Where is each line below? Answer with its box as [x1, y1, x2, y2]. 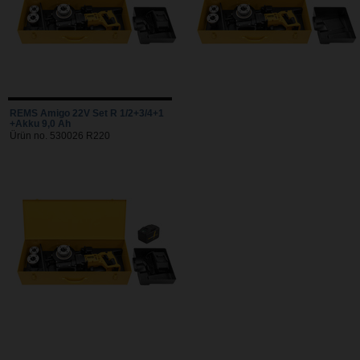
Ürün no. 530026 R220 [10, 130, 110, 141]
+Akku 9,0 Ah [10, 118, 71, 129]
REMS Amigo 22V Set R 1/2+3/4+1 [10, 108, 164, 118]
